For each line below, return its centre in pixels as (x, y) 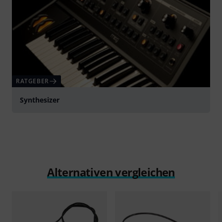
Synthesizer (40, 100)
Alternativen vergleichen (111, 172)
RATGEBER (32, 81)
